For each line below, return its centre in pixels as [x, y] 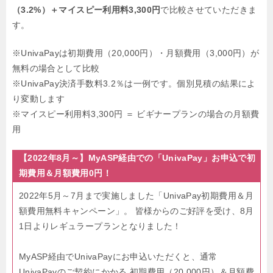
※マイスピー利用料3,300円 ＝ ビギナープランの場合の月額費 [136, 114]
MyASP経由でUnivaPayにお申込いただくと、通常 [118, 257]
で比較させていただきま [209, 10]
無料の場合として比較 [56, 69]
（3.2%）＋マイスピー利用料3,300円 [87, 10]
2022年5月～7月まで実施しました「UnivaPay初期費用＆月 [136, 196]
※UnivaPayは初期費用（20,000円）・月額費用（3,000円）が [136, 53]
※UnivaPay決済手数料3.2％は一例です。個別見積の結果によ [134, 84]
